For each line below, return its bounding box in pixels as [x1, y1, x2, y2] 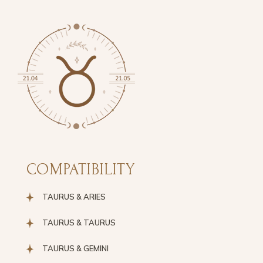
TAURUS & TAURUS [42, 218, 116, 227]
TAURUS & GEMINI [42, 244, 109, 253]
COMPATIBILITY [26, 160, 136, 178]
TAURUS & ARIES [42, 192, 106, 201]
